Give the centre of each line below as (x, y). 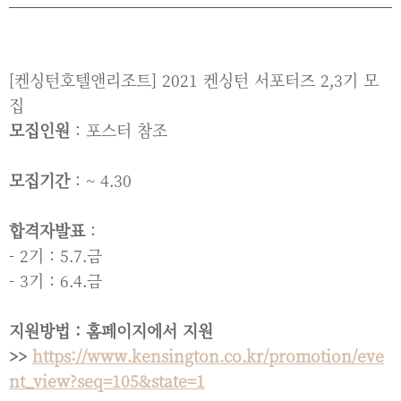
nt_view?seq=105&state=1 (107, 380)
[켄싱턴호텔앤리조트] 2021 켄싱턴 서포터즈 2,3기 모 (194, 80)
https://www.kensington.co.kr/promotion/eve (208, 355)
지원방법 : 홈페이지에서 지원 (111, 330)
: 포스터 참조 (119, 130)
